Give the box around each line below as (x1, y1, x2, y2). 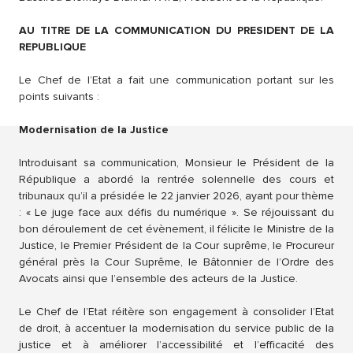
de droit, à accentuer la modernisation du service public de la (19, 321, 334, 336)
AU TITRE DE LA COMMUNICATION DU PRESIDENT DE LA (19, 24, 334, 38)
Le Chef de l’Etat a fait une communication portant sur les (19, 73, 334, 87)
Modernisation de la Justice (19, 123, 169, 137)
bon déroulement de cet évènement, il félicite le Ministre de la (19, 222, 334, 236)
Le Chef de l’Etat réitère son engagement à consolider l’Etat (19, 305, 334, 319)
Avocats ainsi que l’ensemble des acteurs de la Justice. (19, 272, 301, 286)
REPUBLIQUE (19, 40, 86, 54)
